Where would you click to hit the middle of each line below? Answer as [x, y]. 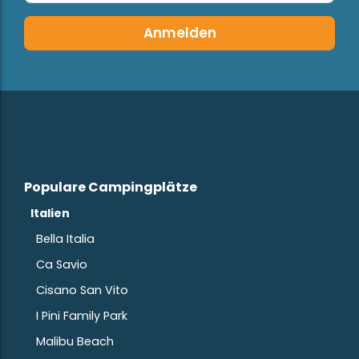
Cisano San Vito [82, 290]
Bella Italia [65, 238]
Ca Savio [62, 264]
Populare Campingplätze [111, 187]
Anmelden [179, 32]
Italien [50, 213]
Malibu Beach [75, 341]
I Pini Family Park [82, 315]
